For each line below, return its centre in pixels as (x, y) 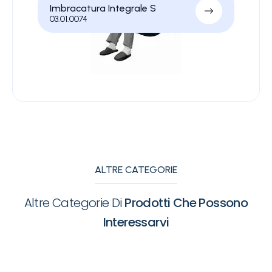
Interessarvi (136, 222)
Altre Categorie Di (74, 203)
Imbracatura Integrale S (103, 8)
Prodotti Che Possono (186, 203)
